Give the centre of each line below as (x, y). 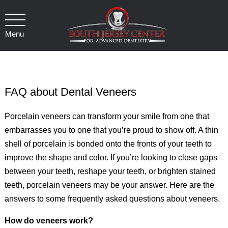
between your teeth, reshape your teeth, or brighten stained (110, 171)
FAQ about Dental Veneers (70, 92)
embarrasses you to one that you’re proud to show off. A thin (111, 130)
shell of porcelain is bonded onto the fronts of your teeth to (108, 144)
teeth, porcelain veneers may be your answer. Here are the (109, 185)
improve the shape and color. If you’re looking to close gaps (111, 158)
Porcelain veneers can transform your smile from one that (107, 116)
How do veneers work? (49, 221)
